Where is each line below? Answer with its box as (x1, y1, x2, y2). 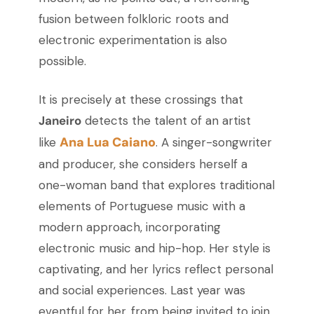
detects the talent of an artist (81, 113, 251, 129)
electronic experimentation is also (38, 32, 227, 48)
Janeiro (38, 113, 81, 129)
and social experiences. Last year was (38, 282, 245, 299)
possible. (38, 53, 86, 69)
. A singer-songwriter (155, 135, 272, 151)
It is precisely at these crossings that (38, 92, 243, 108)
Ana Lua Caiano (59, 134, 156, 151)
